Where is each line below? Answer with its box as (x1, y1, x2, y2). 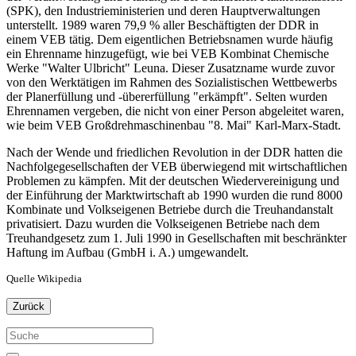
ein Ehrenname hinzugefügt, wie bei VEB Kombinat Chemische (6, 46, 329, 60)
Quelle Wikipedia (6, 272, 82, 284)
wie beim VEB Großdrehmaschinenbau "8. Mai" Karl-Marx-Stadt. (6, 118, 341, 132)
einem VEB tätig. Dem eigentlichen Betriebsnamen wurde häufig (6, 32, 333, 46)
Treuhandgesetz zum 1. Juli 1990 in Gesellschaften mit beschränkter (6, 230, 346, 245)
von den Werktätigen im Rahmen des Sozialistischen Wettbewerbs (6, 75, 337, 89)
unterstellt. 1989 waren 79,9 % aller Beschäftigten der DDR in (6, 17, 319, 32)
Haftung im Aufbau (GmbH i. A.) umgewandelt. (6, 245, 249, 259)
